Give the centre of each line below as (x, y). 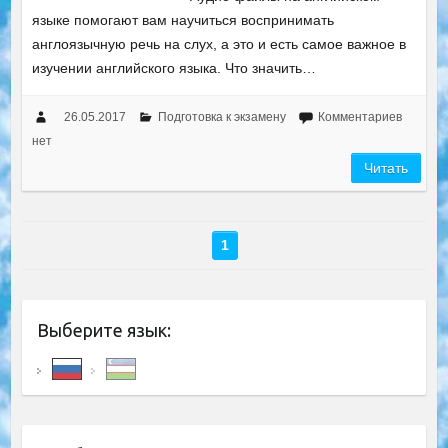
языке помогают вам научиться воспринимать (182, 20)
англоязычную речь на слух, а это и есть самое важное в (218, 44)
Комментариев (359, 117)
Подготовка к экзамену (221, 117)
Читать (386, 168)
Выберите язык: (103, 330)
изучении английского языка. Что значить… (173, 68)
